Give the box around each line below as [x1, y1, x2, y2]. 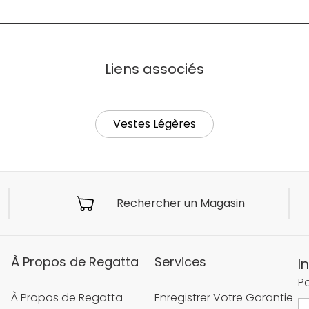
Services [154, 253, 206, 271]
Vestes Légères [113, 116, 196, 132]
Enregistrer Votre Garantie [154, 290, 293, 306]
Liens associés [105, 59, 204, 79]
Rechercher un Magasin [116, 195, 245, 212]
